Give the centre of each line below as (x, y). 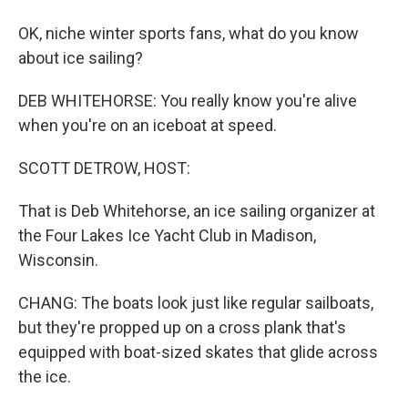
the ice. (45, 377)
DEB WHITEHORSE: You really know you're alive (188, 101)
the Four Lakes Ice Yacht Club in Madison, (167, 235)
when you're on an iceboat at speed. (148, 125)
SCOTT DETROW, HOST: (104, 168)
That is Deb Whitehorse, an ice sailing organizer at (197, 211)
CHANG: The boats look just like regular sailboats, (196, 303)
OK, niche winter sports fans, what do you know (189, 33)
